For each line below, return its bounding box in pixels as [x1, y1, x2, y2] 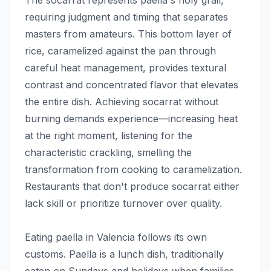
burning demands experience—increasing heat [25, 113, 238, 125]
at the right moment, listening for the [25, 129, 192, 142]
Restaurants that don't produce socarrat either [25, 180, 240, 193]
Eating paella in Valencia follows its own [25, 231, 207, 244]
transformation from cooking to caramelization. [25, 163, 242, 176]
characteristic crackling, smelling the [25, 146, 192, 159]
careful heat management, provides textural [25, 62, 226, 74]
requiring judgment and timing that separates [25, 11, 228, 24]
